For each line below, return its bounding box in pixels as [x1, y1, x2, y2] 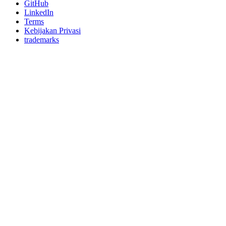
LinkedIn [24, 8, 53, 17]
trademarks [24, 35, 59, 44]
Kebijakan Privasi [24, 26, 81, 35]
